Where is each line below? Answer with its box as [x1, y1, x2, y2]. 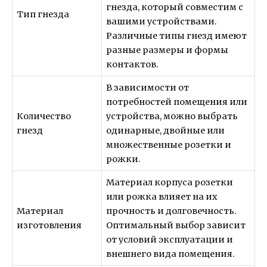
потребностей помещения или [106, 96, 248, 107]
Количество [17, 110, 72, 122]
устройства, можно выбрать [106, 110, 238, 122]
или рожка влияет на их [106, 191, 218, 202]
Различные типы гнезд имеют [106, 30, 247, 41]
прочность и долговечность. [106, 205, 237, 216]
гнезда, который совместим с [106, 1, 244, 13]
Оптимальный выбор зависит [106, 219, 246, 231]
